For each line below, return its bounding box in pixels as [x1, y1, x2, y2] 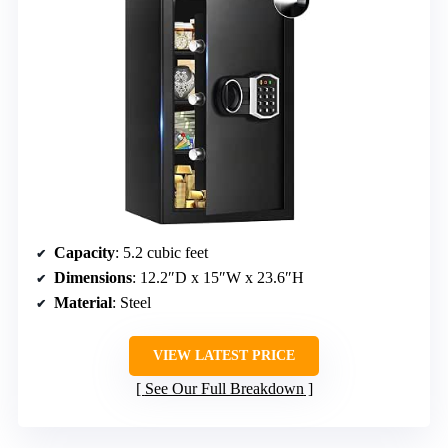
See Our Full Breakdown [144, 380, 304, 398]
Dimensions [54, 269, 132, 287]
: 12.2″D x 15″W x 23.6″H [132, 269, 304, 287]
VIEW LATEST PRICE [153, 348, 295, 364]
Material [54, 294, 112, 312]
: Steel [112, 294, 151, 312]
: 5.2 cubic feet [115, 244, 208, 262]
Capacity [54, 244, 115, 262]
